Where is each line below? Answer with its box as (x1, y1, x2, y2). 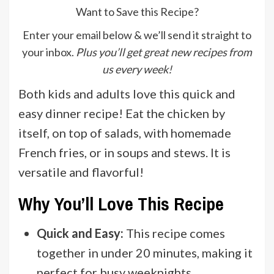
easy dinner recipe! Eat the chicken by (18, 105, 225, 120)
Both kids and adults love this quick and (18, 86, 235, 101)
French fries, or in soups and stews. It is (18, 144, 231, 160)
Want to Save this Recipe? (75, 4, 199, 18)
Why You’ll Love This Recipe (18, 191, 224, 216)
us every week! (102, 62, 172, 76)
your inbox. (22, 45, 76, 59)
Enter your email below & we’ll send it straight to (23, 28, 251, 42)
